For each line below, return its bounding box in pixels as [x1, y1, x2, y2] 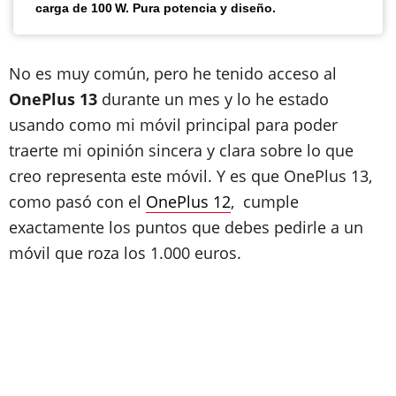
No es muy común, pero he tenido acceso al [9, 63, 337, 84]
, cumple [231, 191, 299, 212]
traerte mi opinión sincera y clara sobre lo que [9, 140, 354, 161]
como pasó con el [9, 191, 146, 212]
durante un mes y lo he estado [97, 88, 329, 110]
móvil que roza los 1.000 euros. [9, 242, 241, 263]
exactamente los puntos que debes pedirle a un [9, 217, 363, 238]
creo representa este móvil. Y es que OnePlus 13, [9, 165, 372, 187]
